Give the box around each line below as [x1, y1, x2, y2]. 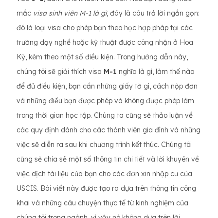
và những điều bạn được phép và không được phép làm [17, 96, 194, 105]
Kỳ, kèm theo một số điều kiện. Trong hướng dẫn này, [17, 53, 188, 61]
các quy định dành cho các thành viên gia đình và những [17, 126, 200, 134]
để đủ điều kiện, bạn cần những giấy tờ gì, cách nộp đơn [17, 82, 198, 91]
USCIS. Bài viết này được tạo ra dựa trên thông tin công [17, 184, 196, 193]
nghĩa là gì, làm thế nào [117, 67, 194, 76]
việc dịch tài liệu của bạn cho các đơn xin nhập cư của [17, 169, 192, 178]
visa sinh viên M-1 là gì [33, 9, 107, 18]
